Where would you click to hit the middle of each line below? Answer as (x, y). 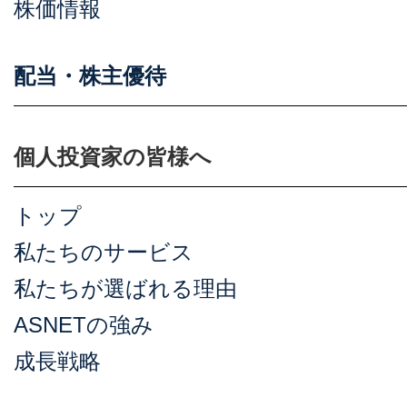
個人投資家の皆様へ (113, 157)
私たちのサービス (104, 252)
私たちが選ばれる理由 (125, 288)
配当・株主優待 (90, 76)
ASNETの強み (84, 325)
